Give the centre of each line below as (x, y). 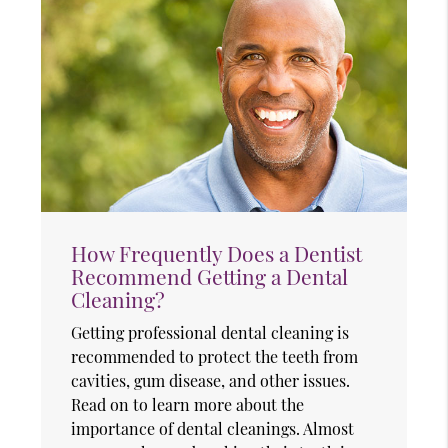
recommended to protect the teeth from (215, 357)
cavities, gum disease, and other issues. (211, 381)
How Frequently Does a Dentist (217, 253)
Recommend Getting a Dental (210, 276)
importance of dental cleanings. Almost (213, 429)
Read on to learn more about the (188, 405)
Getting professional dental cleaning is (210, 333)
